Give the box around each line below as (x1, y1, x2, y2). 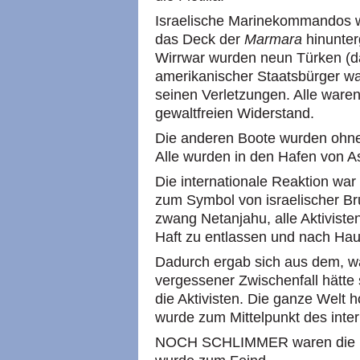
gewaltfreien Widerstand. (155, 105, 314, 121)
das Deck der (155, 31, 244, 47)
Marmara (244, 31, 302, 47)
